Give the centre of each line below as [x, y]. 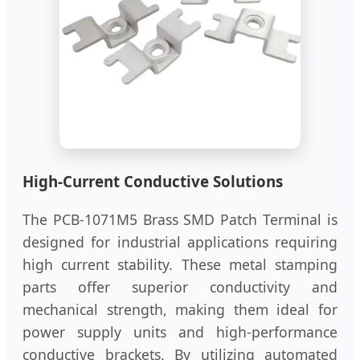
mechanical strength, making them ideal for [180, 309]
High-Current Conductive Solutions [153, 182]
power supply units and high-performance [180, 331]
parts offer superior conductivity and [180, 286]
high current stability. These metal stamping [180, 264]
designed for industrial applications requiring [180, 241]
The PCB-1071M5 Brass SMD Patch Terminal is [180, 219]
